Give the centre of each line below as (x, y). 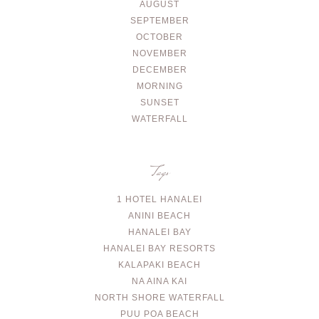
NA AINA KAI (159, 282)
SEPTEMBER (159, 21)
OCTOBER (159, 37)
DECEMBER (159, 70)
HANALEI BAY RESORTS (159, 249)
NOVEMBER (159, 54)
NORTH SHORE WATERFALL (159, 298)
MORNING (159, 87)
